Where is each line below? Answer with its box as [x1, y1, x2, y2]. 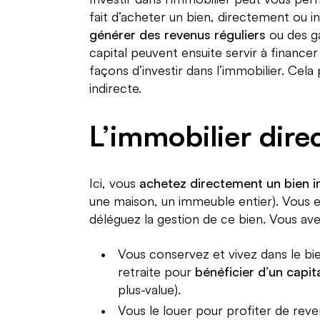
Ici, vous [89, 174, 139, 191]
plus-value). [117, 281, 181, 297]
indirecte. [89, 79, 141, 96]
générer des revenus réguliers [89, 26, 266, 42]
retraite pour [117, 263, 195, 279]
